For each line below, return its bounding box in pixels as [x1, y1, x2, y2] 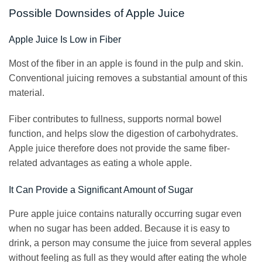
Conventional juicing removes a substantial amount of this [9, 73, 247, 83]
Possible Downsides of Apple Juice [9, 7, 185, 20]
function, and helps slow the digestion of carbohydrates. [9, 129, 238, 139]
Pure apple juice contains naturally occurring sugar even [9, 209, 242, 219]
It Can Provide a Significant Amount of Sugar [9, 185, 193, 195]
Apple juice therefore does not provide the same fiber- [9, 143, 230, 154]
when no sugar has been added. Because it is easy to [9, 223, 230, 234]
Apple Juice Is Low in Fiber [9, 34, 121, 44]
